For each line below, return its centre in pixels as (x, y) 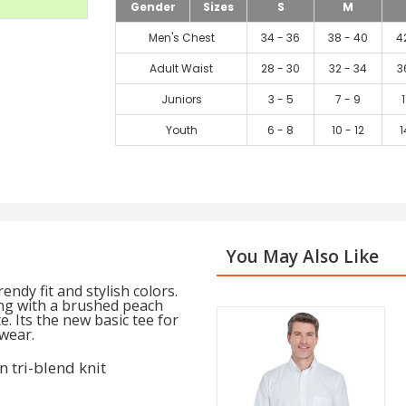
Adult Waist (181, 68)
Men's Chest (181, 38)
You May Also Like (302, 256)
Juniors (181, 99)
